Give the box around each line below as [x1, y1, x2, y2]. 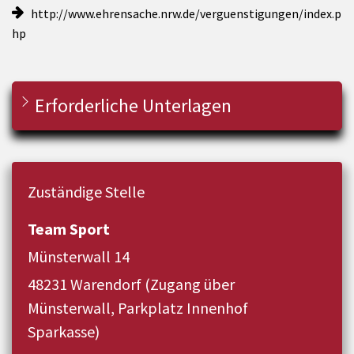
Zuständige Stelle [28, 182, 145, 202]
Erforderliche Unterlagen [35, 93, 232, 119]
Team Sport [28, 219, 110, 239]
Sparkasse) [28, 322, 100, 342]
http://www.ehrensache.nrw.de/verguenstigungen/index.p [31, 6, 341, 22]
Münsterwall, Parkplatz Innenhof [28, 298, 248, 318]
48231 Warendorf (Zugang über [28, 274, 235, 295]
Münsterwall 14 [28, 247, 130, 267]
